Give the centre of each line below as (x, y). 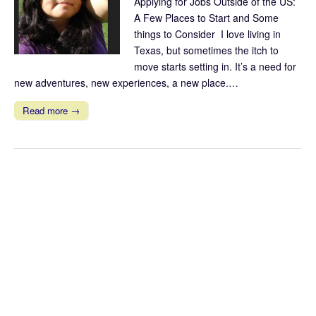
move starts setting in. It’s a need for (215, 66)
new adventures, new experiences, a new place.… (126, 82)
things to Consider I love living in (207, 34)
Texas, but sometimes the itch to (206, 50)
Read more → (51, 110)
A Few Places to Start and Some (206, 17)
